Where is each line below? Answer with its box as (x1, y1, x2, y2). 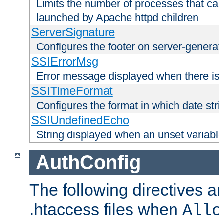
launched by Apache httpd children (36, 11, 198, 23)
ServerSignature (31, 25, 115, 39)
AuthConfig (35, 152, 141, 174)
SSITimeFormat (31, 84, 113, 97)
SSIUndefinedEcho (31, 113, 129, 127)
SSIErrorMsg (31, 54, 98, 68)
